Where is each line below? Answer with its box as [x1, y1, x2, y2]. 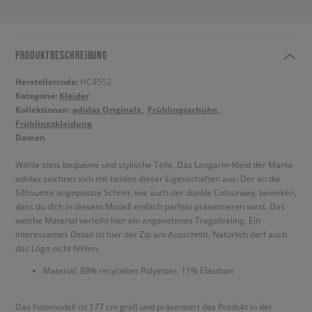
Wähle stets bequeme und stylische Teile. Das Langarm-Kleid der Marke [15, 159, 293, 170]
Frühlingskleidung [15, 118, 92, 130]
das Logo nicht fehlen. [15, 242, 100, 253]
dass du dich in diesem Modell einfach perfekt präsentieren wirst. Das [15, 201, 285, 212]
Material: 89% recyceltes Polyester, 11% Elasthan [43, 265, 233, 276]
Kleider [59, 90, 89, 102]
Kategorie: [15, 90, 59, 102]
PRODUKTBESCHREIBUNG [15, 49, 108, 61]
